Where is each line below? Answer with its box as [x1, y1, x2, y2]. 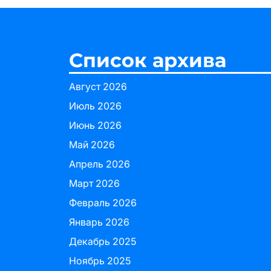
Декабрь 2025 [69, 235, 136, 247]
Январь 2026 [69, 216, 129, 228]
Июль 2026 [69, 100, 122, 112]
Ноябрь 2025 [69, 255, 131, 267]
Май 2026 [69, 139, 115, 151]
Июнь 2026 [69, 119, 122, 131]
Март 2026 [69, 177, 120, 189]
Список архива [69, 48, 226, 72]
